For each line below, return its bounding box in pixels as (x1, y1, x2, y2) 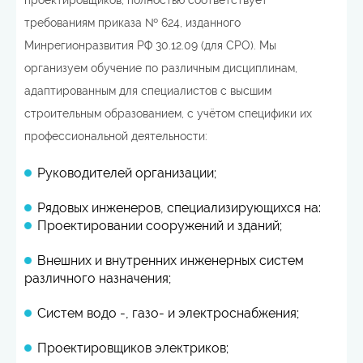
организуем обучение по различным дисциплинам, (24, 61, 297, 75)
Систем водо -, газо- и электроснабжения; (37, 305, 299, 321)
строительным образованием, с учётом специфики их (24, 106, 312, 120)
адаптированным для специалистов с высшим (24, 83, 271, 97)
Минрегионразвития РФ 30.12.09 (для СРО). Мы (24, 38, 276, 52)
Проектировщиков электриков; (37, 340, 228, 356)
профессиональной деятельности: (24, 129, 207, 143)
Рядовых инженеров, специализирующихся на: (37, 199, 321, 216)
